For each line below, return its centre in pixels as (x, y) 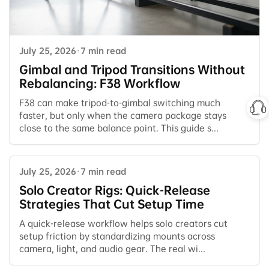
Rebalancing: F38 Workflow (100, 84)
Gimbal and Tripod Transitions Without (132, 70)
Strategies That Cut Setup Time (112, 204)
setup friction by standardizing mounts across (117, 236)
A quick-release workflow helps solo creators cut (123, 224)
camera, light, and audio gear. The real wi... (112, 249)
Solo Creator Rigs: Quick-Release (115, 191)
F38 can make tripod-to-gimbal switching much (120, 103)
